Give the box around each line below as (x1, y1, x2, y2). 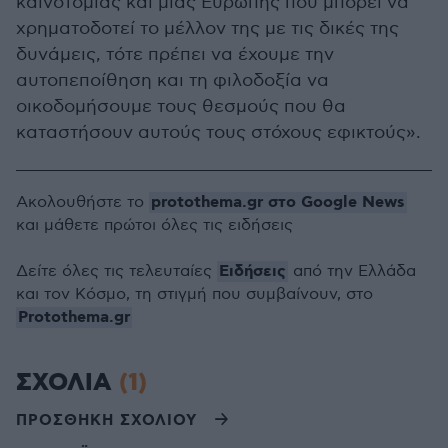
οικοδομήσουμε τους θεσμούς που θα (16, 96, 346, 117)
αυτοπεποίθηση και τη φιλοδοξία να (16, 70, 329, 91)
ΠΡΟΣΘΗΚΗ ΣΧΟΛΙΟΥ (16, 410, 197, 431)
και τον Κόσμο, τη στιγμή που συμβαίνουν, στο (16, 285, 373, 304)
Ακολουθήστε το (16, 193, 149, 212)
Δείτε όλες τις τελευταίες (16, 262, 217, 281)
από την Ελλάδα (288, 262, 416, 281)
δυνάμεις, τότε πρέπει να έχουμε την (16, 44, 334, 65)
